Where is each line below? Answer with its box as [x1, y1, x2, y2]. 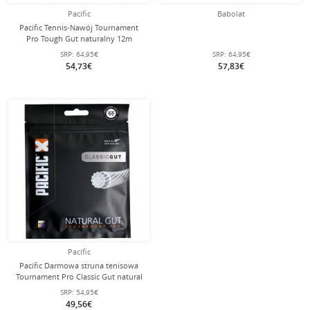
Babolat [217, 8, 245, 19]
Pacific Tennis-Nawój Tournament [19, 22, 138, 33]
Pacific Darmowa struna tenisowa [19, 260, 138, 271]
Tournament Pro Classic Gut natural [15, 271, 143, 282]
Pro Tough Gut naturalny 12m [26, 33, 132, 44]
